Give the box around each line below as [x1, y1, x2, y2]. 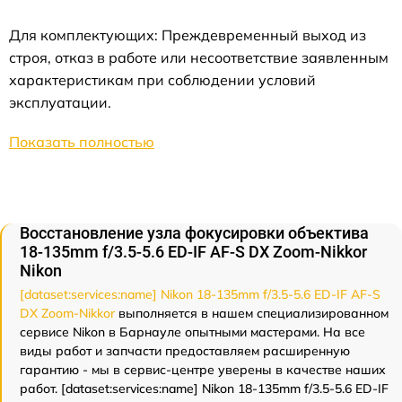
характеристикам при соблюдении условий [9, 71, 316, 90]
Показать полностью [9, 133, 154, 152]
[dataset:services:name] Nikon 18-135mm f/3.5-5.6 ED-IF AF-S [20, 286, 380, 303]
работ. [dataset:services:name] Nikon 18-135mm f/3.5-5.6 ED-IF [20, 380, 389, 398]
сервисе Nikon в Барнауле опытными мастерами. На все [20, 324, 365, 341]
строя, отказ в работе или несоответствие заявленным [9, 48, 389, 67]
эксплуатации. [9, 93, 111, 112]
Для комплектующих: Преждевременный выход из [9, 26, 366, 45]
